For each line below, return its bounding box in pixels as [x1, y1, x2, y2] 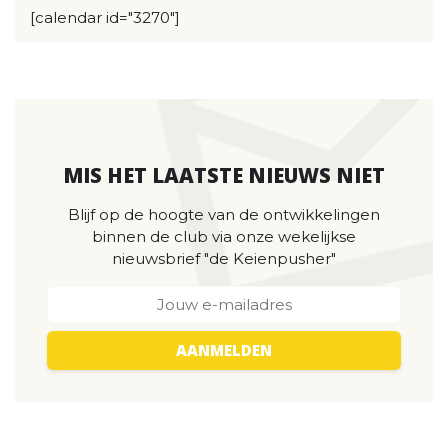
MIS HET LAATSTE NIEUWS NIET [63, 161, 385, 189]
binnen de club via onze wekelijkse [92, 227, 356, 246]
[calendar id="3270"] [30, 8, 180, 27]
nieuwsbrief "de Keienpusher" [112, 249, 336, 268]
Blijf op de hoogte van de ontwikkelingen [68, 205, 380, 224]
